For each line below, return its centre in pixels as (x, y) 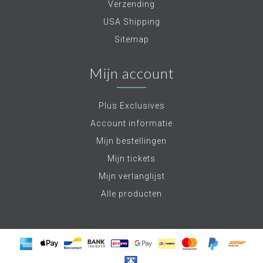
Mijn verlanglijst (131, 176)
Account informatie (131, 123)
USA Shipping (131, 21)
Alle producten (131, 193)
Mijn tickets (131, 158)
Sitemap (131, 39)
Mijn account (131, 73)
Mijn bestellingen (131, 141)
